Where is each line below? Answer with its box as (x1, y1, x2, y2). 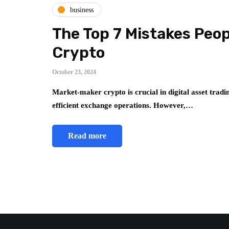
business (70, 6, 94, 14)
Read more (68, 131, 106, 141)
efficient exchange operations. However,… (52, 101, 193, 110)
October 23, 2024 (52, 68, 96, 76)
